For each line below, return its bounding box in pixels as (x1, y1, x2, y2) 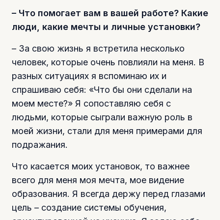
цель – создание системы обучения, (12, 202, 166, 213)
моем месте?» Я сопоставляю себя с (12, 98, 171, 109)
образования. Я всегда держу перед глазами (12, 188, 205, 199)
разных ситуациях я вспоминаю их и (12, 70, 166, 81)
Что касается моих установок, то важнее (12, 161, 190, 171)
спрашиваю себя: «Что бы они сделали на (12, 84, 192, 95)
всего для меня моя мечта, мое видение (12, 174, 184, 185)
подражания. (12, 139, 68, 150)
